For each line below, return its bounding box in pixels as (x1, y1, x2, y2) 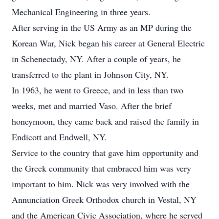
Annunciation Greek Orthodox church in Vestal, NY (12, 194, 197, 205)
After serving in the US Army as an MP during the (12, 22, 192, 33)
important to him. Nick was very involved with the (12, 178, 190, 190)
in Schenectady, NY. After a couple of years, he (12, 53, 181, 65)
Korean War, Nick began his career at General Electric (12, 37, 205, 49)
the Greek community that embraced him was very (12, 162, 191, 174)
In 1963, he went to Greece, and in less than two (12, 84, 183, 96)
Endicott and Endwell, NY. (12, 131, 107, 143)
